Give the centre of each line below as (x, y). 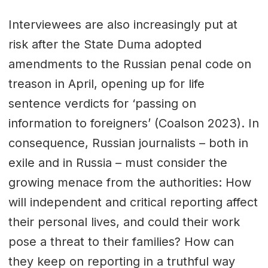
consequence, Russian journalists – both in (128, 143)
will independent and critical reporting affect (133, 202)
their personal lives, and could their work (124, 222)
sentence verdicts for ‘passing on (102, 103)
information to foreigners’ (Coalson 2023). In (133, 123)
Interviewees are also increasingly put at (123, 24)
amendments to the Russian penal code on (130, 64)
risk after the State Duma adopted (105, 44)
